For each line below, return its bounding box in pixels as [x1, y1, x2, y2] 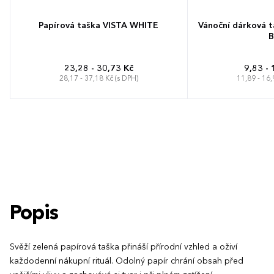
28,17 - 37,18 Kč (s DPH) [59, 75, 138, 83]
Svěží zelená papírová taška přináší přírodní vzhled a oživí [10, 242, 237, 251]
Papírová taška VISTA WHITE [39, 21, 158, 30]
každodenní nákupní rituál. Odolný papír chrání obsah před [10, 256, 243, 265]
